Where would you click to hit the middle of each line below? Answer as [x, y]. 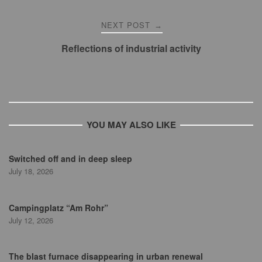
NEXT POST [127, 25]
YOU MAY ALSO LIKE [131, 125]
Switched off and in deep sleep [70, 158]
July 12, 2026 [31, 220]
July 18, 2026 [31, 171]
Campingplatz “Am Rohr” [58, 207]
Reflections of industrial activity [131, 49]
